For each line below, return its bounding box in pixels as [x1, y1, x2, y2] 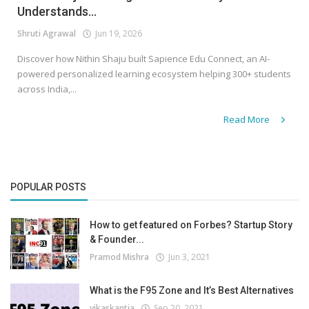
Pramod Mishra [90, 251, 149, 263]
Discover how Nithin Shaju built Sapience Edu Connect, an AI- [17, 52, 270, 66]
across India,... [17, 83, 77, 96]
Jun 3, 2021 [164, 251, 210, 263]
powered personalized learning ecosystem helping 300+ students [17, 68, 291, 81]
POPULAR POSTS [10, 181, 86, 193]
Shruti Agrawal [17, 28, 76, 40]
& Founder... [90, 234, 144, 246]
